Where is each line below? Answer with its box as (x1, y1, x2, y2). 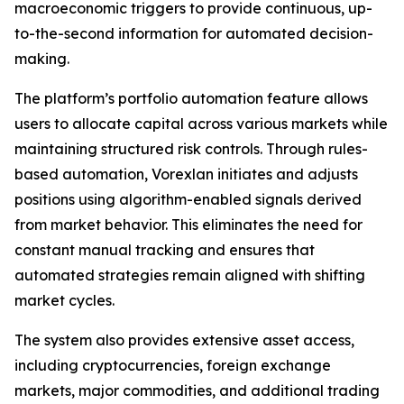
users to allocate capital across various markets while (14, 115, 388, 133)
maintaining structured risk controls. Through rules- (14, 140, 368, 158)
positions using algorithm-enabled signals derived (14, 190, 362, 208)
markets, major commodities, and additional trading (14, 381, 380, 399)
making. (14, 50, 69, 68)
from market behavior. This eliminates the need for (14, 216, 363, 234)
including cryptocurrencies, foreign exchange (14, 356, 331, 374)
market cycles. (14, 291, 115, 309)
